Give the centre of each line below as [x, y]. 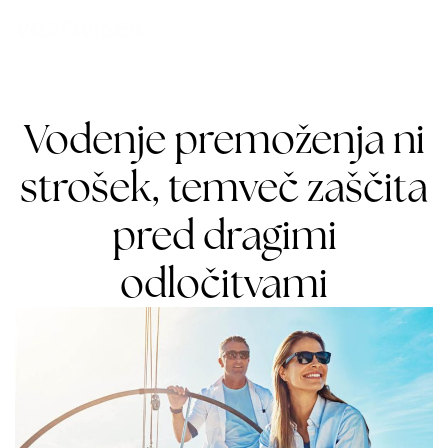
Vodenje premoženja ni [224, 138]
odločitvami [224, 282]
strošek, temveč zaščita [224, 186]
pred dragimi [224, 234]
